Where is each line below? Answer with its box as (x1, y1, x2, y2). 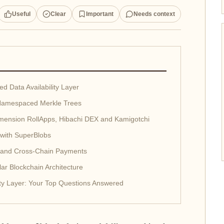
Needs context (133, 10, 175, 18)
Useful (11, 10, 30, 18)
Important (85, 10, 113, 18)
